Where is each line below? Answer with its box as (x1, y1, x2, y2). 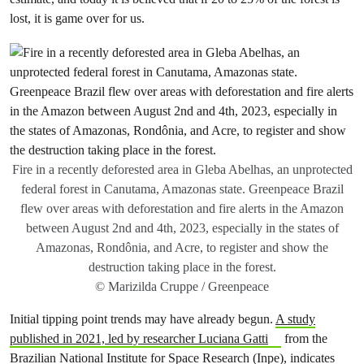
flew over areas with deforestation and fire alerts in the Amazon (20, 201, 344, 215)
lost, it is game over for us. (10, 11, 145, 26)
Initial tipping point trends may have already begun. (10, 311, 275, 327)
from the (280, 331, 327, 346)
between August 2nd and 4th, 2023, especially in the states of (25, 221, 339, 235)
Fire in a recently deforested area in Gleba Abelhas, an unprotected (11, 162, 353, 176)
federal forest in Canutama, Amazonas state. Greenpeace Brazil (20, 182, 344, 196)
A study (275, 311, 315, 327)
